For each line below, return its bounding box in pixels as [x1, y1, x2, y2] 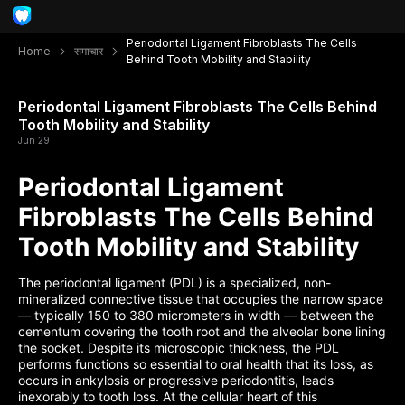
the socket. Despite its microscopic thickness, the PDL [18, 340, 339, 355]
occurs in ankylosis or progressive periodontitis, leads [18, 372, 334, 388]
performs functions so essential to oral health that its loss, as [18, 356, 373, 372]
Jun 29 [18, 135, 50, 146]
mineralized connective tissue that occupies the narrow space [18, 291, 383, 306]
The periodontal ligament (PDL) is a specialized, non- [18, 275, 331, 290]
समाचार [74, 44, 103, 58]
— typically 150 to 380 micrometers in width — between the [18, 307, 374, 323]
